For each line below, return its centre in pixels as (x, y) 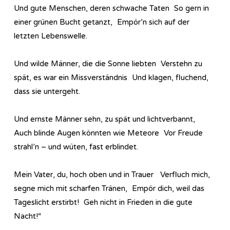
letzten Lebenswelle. (51, 36)
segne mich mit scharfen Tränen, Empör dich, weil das (109, 188)
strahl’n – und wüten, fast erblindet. (76, 147)
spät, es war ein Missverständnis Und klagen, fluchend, (111, 77)
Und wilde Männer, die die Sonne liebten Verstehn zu (108, 63)
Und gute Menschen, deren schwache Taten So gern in (111, 8)
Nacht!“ (27, 216)
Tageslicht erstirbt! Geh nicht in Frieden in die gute (103, 202)
